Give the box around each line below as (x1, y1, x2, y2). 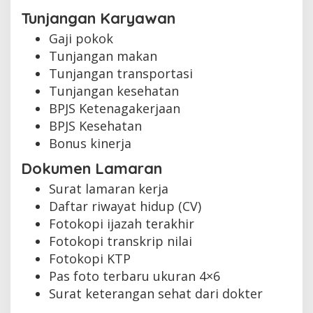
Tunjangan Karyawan (21, 8, 175, 28)
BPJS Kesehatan (49, 117, 142, 134)
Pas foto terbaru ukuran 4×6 (49, 268, 220, 285)
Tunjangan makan (49, 47, 157, 64)
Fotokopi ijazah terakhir (49, 215, 194, 233)
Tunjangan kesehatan (49, 82, 179, 99)
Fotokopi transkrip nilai (49, 233, 192, 250)
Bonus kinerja (49, 134, 131, 152)
